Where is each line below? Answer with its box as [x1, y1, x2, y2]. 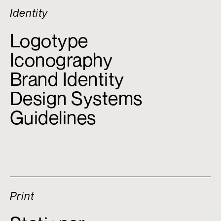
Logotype [9, 29, 88, 52]
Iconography [9, 48, 113, 72]
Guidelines [9, 106, 96, 129]
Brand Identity [9, 68, 124, 91]
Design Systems [9, 87, 143, 110]
